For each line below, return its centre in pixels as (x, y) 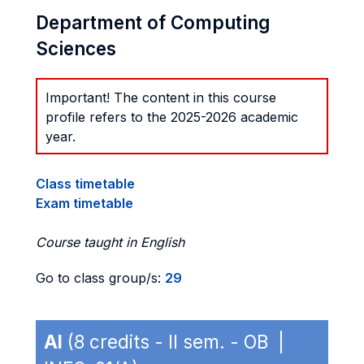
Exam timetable (84, 203)
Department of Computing (153, 22)
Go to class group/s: (100, 278)
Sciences (76, 48)
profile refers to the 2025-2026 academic (172, 117)
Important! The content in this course (161, 97)
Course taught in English (110, 242)
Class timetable (85, 184)
